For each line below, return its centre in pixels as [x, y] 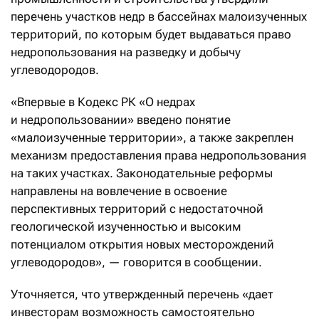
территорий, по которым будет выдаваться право [151, 35]
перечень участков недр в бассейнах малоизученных [159, 17]
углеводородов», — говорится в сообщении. [136, 262]
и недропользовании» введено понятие [121, 120]
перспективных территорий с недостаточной [137, 209]
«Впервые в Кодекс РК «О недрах [103, 102]
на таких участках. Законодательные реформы [142, 173]
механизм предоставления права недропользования [158, 156]
